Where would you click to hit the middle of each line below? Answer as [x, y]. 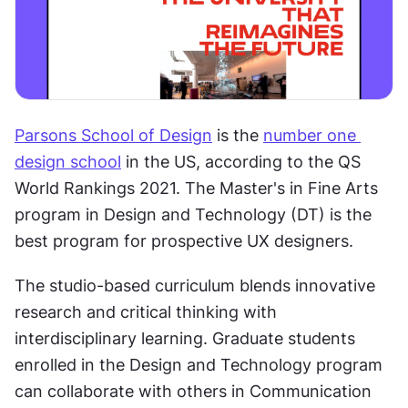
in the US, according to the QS [241, 161]
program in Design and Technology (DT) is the [193, 214]
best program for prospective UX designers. [186, 240]
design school [68, 161]
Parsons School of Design [113, 135]
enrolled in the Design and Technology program [199, 364]
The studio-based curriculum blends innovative [195, 285]
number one [310, 135]
